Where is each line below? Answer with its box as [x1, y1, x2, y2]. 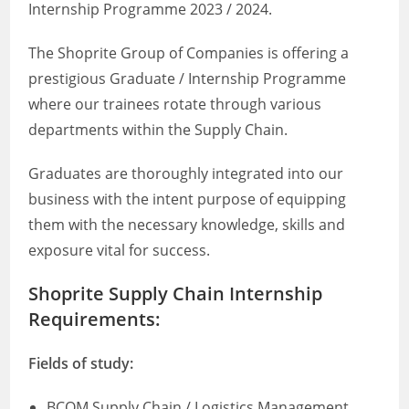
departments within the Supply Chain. [28, 120, 288, 140]
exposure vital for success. [28, 240, 211, 260]
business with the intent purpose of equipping [28, 189, 347, 209]
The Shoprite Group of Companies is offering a [28, 43, 350, 63]
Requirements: [28, 307, 162, 331]
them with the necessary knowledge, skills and [28, 215, 346, 235]
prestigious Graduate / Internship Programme [28, 68, 347, 89]
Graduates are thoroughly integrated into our [28, 163, 344, 184]
